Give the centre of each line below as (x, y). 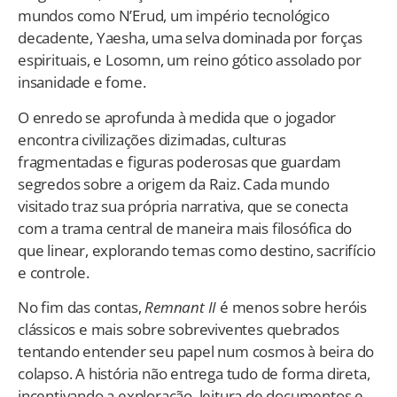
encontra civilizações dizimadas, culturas (152, 139)
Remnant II (181, 307)
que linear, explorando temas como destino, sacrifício (197, 250)
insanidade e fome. (82, 82)
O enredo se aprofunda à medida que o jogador (177, 117)
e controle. (54, 272)
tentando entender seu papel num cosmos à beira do (196, 352)
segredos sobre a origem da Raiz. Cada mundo (174, 183)
